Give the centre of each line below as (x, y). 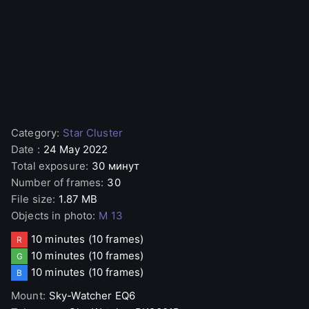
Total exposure (48, 166)
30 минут (116, 166)
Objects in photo (52, 216)
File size (32, 199)
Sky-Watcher (80, 296)
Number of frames (56, 182)
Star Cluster (93, 133)
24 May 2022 (76, 149)
